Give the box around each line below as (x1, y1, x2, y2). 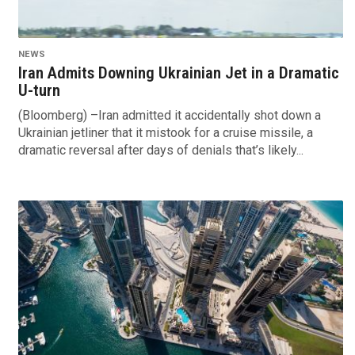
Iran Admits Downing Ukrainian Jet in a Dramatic (17, 63, 339, 83)
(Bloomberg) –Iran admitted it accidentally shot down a (17, 108, 321, 124)
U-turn (17, 81, 60, 101)
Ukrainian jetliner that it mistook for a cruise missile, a (17, 125, 313, 141)
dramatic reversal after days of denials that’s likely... (17, 143, 303, 158)
